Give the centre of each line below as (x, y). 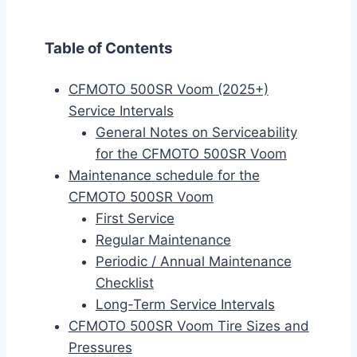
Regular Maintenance (163, 240)
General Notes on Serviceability (196, 133)
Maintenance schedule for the (164, 176)
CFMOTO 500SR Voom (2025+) (168, 90)
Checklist (124, 283)
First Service (135, 219)
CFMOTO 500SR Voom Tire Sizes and (188, 326)
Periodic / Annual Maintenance (193, 262)
